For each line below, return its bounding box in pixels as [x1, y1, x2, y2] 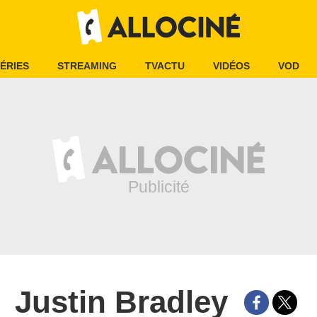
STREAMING [57, 60, 117, 71]
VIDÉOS [213, 60, 250, 71]
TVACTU [145, 60, 185, 71]
